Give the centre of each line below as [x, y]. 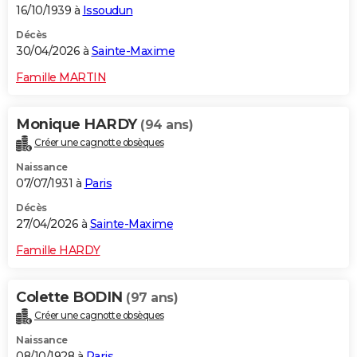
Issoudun [108, 11]
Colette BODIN [71, 298]
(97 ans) [152, 298]
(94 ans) [167, 125]
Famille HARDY [58, 251]
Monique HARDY [78, 125]
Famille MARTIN [61, 78]
